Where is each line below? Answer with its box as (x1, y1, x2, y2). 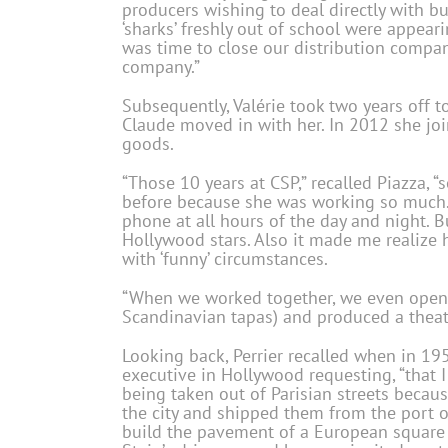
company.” (122, 54, 200, 78)
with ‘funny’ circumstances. (122, 246, 328, 270)
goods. (122, 131, 174, 155)
